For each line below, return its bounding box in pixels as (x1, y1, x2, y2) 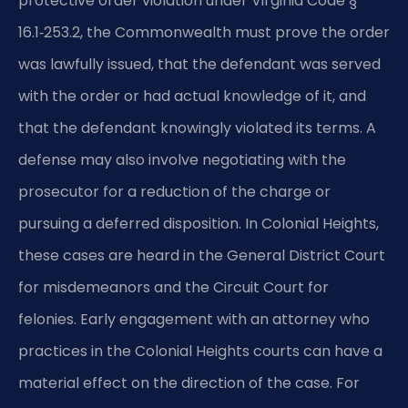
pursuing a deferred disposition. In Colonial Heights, (18, 213, 379, 235)
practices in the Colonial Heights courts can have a (18, 341, 382, 362)
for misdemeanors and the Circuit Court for (18, 277, 329, 299)
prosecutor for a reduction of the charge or (18, 181, 331, 203)
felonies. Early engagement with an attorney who (18, 309, 370, 331)
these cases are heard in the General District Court (18, 245, 385, 267)
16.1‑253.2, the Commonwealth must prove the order (18, 22, 390, 44)
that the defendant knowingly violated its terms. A (18, 117, 376, 139)
